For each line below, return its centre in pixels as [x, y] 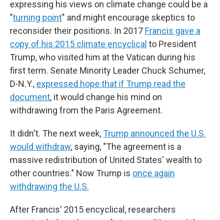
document [30, 97]
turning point [37, 17]
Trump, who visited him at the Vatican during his [103, 57]
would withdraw [40, 147]
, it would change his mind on [106, 97]
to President [172, 44]
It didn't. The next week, [56, 133]
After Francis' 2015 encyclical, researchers [93, 209]
